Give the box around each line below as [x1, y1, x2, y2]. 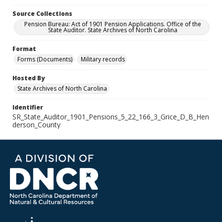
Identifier [12, 103, 43, 111]
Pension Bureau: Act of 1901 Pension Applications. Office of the [24, 20, 201, 28]
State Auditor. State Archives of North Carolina [48, 26, 177, 34]
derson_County [12, 120, 60, 129]
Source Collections [12, 9, 72, 18]
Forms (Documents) [17, 55, 72, 63]
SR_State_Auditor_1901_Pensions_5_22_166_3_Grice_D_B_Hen [12, 112, 209, 121]
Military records [81, 55, 125, 63]
